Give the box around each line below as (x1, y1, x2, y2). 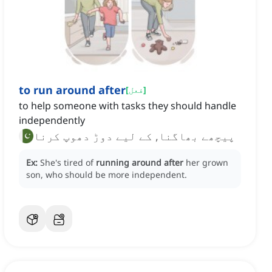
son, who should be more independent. (26, 169, 187, 181)
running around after (96, 157, 183, 169)
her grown (186, 157, 228, 169)
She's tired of (40, 157, 96, 169)
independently (19, 114, 85, 127)
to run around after (19, 83, 126, 98)
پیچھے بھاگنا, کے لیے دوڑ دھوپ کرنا (33, 129, 235, 144)
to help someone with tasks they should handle (19, 99, 236, 113)
